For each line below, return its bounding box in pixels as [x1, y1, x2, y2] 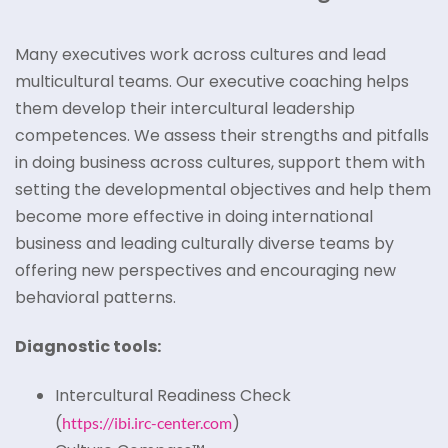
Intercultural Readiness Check [55, 384, 295, 408]
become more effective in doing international [15, 204, 373, 228]
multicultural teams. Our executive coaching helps [15, 69, 409, 93]
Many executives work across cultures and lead [15, 42, 386, 66]
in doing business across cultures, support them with [15, 150, 425, 174]
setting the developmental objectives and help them [15, 177, 431, 201]
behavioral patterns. [15, 285, 176, 309]
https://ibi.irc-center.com [62, 413, 232, 433]
